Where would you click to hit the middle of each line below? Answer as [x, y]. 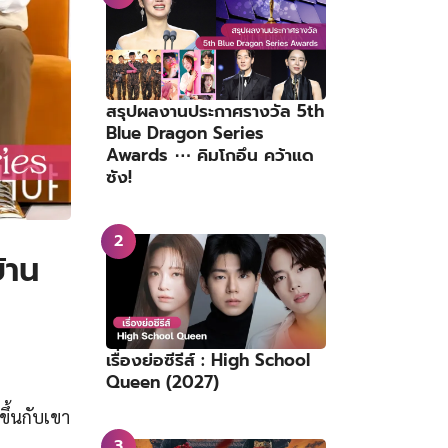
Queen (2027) [162, 382]
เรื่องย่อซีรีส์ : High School [208, 360]
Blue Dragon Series [185, 132]
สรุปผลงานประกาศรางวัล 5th [215, 110]
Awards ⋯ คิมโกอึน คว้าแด [210, 154]
